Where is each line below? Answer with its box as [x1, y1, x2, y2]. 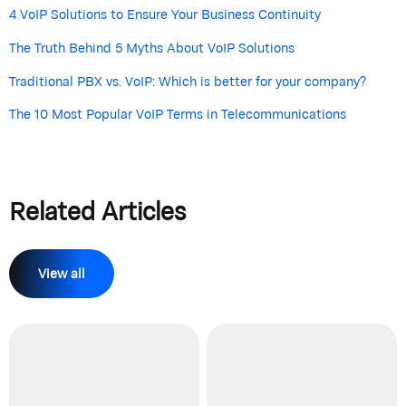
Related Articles [9, 185, 186, 236]
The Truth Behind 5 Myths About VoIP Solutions [9, 34, 295, 61]
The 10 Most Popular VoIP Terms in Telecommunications [9, 101, 346, 128]
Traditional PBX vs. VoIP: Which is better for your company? [9, 67, 366, 94]
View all [38, 259, 85, 286]
